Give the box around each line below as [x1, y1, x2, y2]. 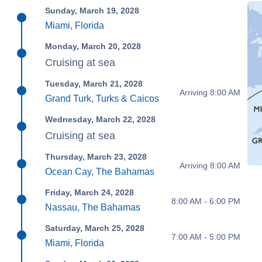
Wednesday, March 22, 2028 [45, 115, 156, 124]
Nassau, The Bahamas [45, 202, 141, 212]
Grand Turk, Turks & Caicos [45, 94, 160, 104]
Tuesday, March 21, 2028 [45, 79, 143, 88]
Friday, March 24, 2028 [45, 188, 135, 197]
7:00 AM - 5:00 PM [171, 232, 240, 242]
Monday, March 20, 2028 [45, 42, 142, 51]
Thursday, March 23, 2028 [45, 152, 147, 161]
